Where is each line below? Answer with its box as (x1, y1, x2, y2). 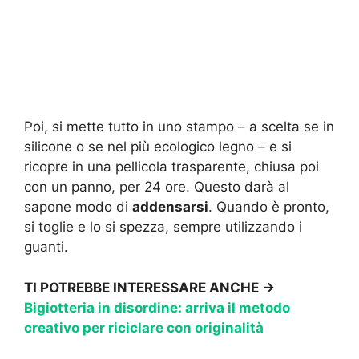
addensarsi (132, 199, 208, 216)
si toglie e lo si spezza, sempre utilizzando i (24, 219, 302, 236)
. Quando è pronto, (208, 199, 329, 216)
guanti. (24, 239, 68, 256)
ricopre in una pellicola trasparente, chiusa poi (24, 159, 319, 175)
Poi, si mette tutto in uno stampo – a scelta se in (24, 119, 334, 135)
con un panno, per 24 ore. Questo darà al (24, 179, 289, 196)
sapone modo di (24, 199, 132, 216)
